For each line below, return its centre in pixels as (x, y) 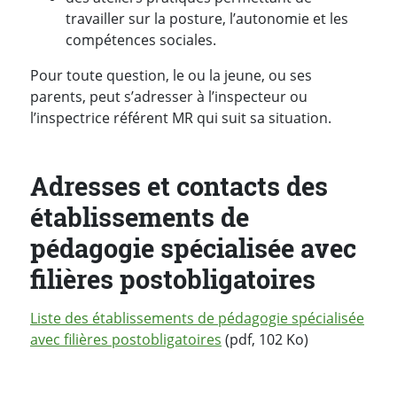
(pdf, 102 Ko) (265, 340)
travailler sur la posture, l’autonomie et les (207, 18)
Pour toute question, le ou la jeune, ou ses (171, 75)
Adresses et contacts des (179, 186)
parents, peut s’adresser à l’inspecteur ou (169, 96)
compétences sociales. (141, 39)
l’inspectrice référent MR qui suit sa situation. (181, 117)
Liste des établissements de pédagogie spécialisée (197, 319)
